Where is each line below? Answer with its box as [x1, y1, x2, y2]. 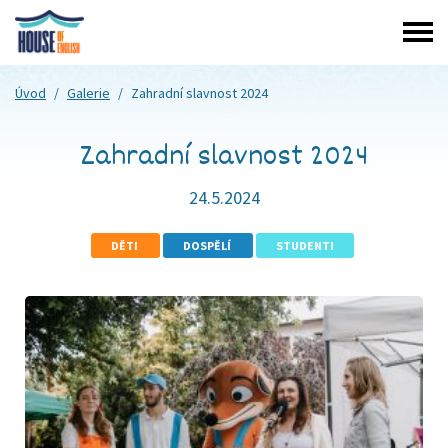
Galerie [67, 84, 110, 102]
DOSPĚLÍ [183, 238, 233, 253]
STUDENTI [276, 238, 334, 253]
